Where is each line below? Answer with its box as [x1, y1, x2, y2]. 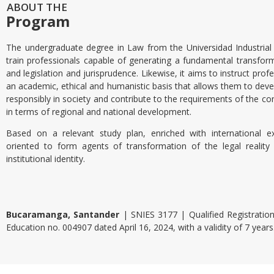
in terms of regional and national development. [6, 106, 191, 117]
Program [6, 11, 70, 31]
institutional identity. [6, 153, 85, 165]
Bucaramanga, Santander [6, 209, 120, 221]
